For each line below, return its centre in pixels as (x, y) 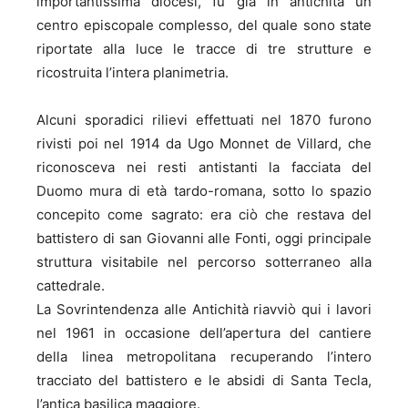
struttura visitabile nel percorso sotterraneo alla (204, 262)
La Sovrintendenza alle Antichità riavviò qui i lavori (204, 309)
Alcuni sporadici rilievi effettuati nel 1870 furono (204, 120)
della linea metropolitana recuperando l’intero (204, 357)
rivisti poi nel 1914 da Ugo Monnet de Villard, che (204, 143)
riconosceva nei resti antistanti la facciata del (204, 167)
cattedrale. (71, 286)
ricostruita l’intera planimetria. (133, 72)
